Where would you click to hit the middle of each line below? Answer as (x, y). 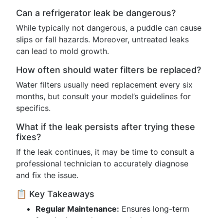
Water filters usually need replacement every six (104, 85)
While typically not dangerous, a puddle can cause (109, 28)
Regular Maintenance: (77, 209)
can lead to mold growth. (63, 51)
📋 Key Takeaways (55, 194)
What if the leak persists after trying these (106, 127)
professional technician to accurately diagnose (102, 163)
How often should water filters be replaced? (109, 70)
